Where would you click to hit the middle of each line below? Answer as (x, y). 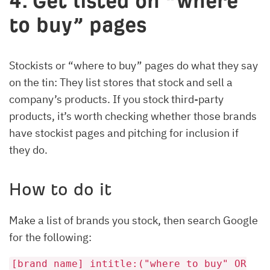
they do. (28, 149)
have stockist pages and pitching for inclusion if (124, 133)
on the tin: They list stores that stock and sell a (121, 82)
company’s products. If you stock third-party (116, 99)
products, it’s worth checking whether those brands (133, 116)
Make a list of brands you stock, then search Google (133, 220)
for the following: (52, 237)
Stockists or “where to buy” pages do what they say (133, 65)
